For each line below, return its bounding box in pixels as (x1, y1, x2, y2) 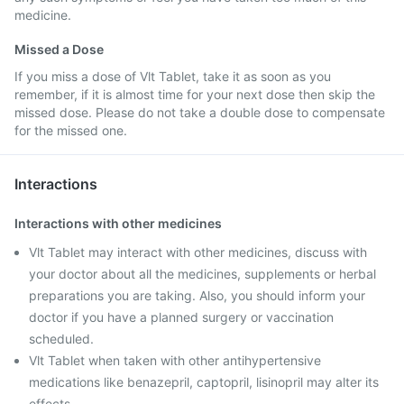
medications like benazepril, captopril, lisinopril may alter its (29, 374, 379, 390)
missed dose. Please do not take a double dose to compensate (14, 105, 385, 120)
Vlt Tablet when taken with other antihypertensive (29, 353, 321, 368)
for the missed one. (14, 123, 127, 138)
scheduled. (29, 331, 94, 346)
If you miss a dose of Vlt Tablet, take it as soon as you (14, 69, 331, 84)
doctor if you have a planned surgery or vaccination (29, 309, 334, 325)
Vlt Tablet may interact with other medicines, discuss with (29, 244, 367, 260)
